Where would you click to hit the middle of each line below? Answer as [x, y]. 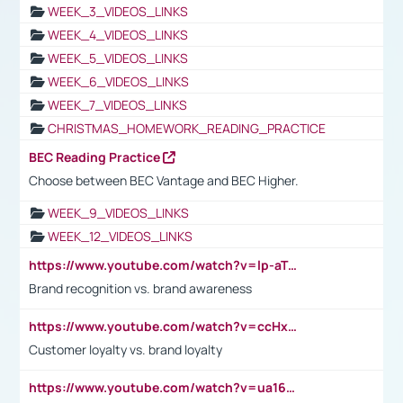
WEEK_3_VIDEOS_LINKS [118, 11]
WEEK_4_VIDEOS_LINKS [118, 34]
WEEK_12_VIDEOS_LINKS [120, 236]
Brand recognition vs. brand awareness [140, 288]
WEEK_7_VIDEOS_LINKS [117, 104]
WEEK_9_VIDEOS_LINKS [118, 212]
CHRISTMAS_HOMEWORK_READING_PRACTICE [187, 128]
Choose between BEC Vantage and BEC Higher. [165, 180]
